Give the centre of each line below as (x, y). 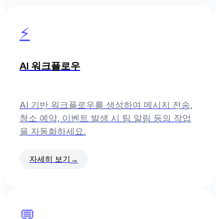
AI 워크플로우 (50, 66)
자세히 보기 (50, 159)
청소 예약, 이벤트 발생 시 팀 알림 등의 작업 (105, 118)
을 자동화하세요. (53, 131)
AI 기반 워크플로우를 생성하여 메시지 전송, (106, 105)
